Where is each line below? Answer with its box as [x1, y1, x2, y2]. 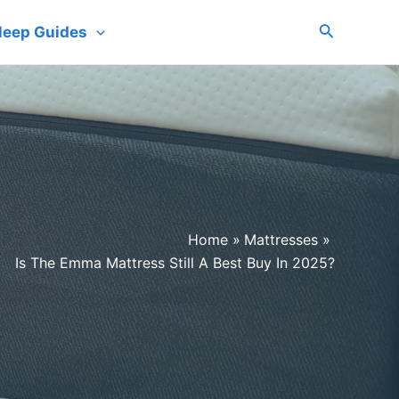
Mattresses [244, 231, 319, 249]
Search [317, 20, 370, 39]
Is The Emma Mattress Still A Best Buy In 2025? [15, 254, 335, 273]
